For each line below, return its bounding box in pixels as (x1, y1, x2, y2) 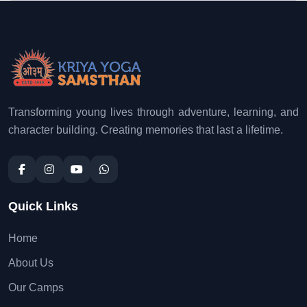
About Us (8, 257, 53, 269)
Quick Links (8, 199, 78, 213)
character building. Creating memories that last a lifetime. (8, 124, 283, 136)
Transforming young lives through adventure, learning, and (8, 106, 299, 118)
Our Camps (8, 282, 64, 293)
